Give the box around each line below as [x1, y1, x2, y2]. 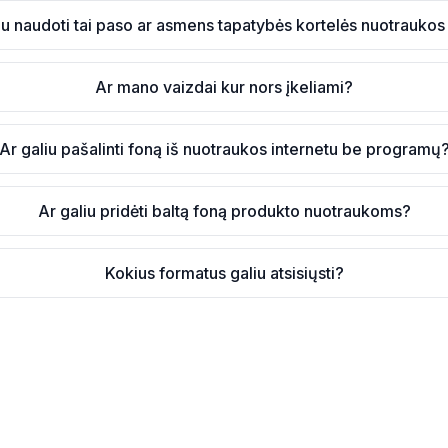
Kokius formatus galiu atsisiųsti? [104, 263, 344, 283]
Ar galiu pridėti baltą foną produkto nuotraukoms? [37, 201, 411, 221]
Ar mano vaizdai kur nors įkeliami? [95, 77, 354, 97]
